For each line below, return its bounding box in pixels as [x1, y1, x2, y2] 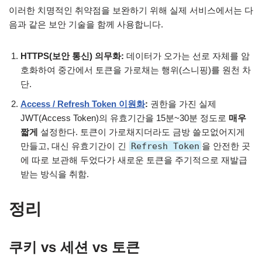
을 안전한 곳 [202, 140, 250, 151]
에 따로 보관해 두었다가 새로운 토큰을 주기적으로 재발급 [20, 154, 247, 165]
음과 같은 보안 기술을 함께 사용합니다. [9, 19, 163, 29]
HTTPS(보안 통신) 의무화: [20, 50, 124, 61]
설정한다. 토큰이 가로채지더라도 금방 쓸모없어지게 [38, 126, 245, 137]
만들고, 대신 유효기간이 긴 [20, 140, 129, 151]
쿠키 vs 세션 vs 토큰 [9, 239, 140, 255]
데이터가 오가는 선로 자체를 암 [124, 50, 250, 61]
